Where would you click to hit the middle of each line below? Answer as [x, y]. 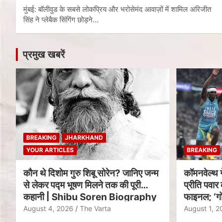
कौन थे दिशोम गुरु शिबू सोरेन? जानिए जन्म [91, 173]
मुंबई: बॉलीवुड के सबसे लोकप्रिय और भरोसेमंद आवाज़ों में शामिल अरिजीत [117, 9]
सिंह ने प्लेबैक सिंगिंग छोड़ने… [61, 19]
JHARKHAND [84, 138]
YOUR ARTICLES [50, 150]
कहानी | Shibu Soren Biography [90, 197]
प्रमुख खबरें [44, 54]
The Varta [95, 209]
